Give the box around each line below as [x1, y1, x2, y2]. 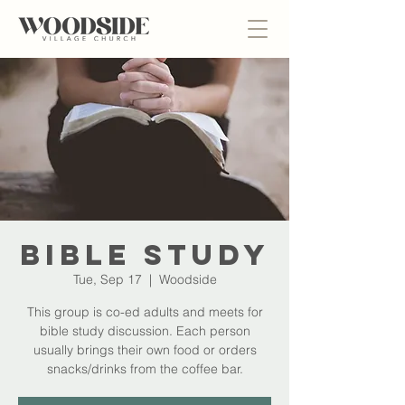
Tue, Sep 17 [72, 271, 142, 287]
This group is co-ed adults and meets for [26, 304, 263, 320]
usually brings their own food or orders [33, 342, 257, 358]
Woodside [158, 271, 217, 287]
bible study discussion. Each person [39, 323, 250, 339]
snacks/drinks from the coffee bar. [46, 361, 243, 377]
